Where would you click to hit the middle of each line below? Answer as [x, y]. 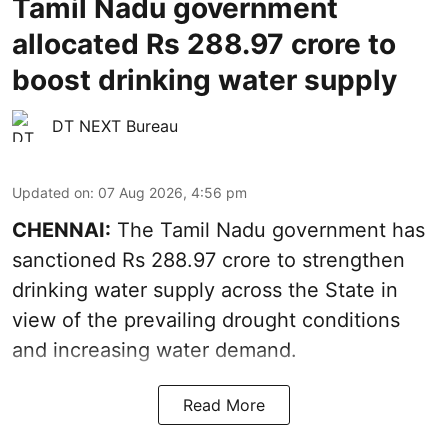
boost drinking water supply [204, 80]
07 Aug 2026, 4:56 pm [172, 193]
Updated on [51, 193]
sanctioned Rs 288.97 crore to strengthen [208, 260]
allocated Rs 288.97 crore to [204, 44]
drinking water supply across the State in [205, 290]
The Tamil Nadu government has [268, 230]
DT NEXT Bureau [115, 126]
